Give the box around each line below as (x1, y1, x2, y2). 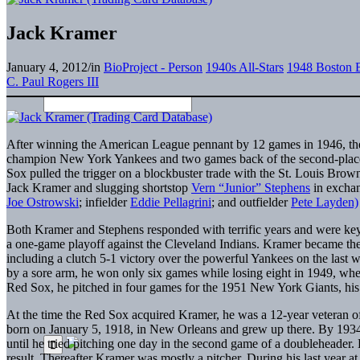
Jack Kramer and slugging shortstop (6, 180, 191, 194)
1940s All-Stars (206, 59, 284, 74)
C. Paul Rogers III (6, 74, 99, 88)
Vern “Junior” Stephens (191, 180, 310, 194)
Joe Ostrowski (6, 194, 79, 209)
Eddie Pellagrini (130, 194, 211, 209)
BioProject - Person (104, 59, 202, 74)
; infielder (79, 194, 130, 209)
